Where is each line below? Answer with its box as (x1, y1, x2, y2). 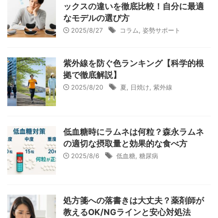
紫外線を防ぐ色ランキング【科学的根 (63, 58, 204, 68)
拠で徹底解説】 (63, 70, 121, 80)
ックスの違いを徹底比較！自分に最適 (63, 1, 204, 11)
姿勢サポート (143, 26, 181, 34)
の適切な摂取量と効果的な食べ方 (63, 139, 187, 148)
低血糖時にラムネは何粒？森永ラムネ (63, 127, 204, 137)
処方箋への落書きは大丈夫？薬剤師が (63, 196, 204, 205)
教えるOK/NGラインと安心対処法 (63, 207, 191, 217)
